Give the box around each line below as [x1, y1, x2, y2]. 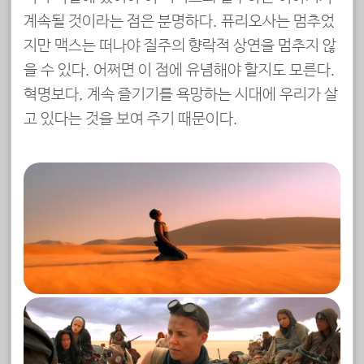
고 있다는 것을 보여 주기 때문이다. [24, 110, 238, 129]
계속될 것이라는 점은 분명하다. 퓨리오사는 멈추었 [24, 13, 335, 32]
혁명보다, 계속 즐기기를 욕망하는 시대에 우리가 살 [24, 86, 338, 105]
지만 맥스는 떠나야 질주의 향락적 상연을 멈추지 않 [24, 37, 336, 56]
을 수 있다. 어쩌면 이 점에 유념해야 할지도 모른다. [24, 62, 336, 80]
